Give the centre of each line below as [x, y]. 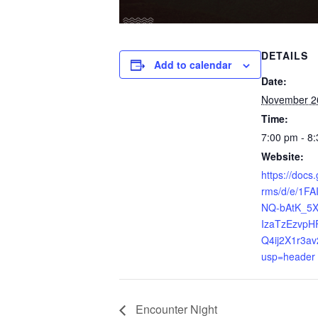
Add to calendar [193, 65]
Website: [283, 156]
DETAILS [285, 55]
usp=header [288, 256]
